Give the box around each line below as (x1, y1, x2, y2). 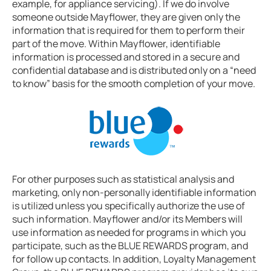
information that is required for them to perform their (12, 24, 245, 37)
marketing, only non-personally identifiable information (12, 186, 256, 199)
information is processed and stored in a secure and (12, 50, 240, 64)
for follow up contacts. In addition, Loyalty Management (12, 252, 256, 266)
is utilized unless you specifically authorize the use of (12, 199, 245, 212)
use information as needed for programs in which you (12, 226, 246, 239)
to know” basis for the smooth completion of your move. (12, 77, 255, 90)
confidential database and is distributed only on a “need (12, 64, 256, 77)
